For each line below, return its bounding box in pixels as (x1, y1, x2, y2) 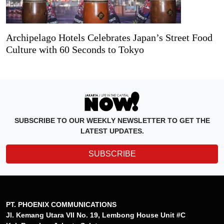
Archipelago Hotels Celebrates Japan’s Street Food (6, 31, 212, 43)
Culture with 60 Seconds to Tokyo (6, 43, 144, 55)
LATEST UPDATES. (80, 126, 144, 135)
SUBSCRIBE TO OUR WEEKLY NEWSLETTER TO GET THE (14, 116, 210, 124)
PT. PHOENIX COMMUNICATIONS (6, 200, 116, 208)
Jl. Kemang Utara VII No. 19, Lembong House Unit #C (6, 210, 185, 219)
